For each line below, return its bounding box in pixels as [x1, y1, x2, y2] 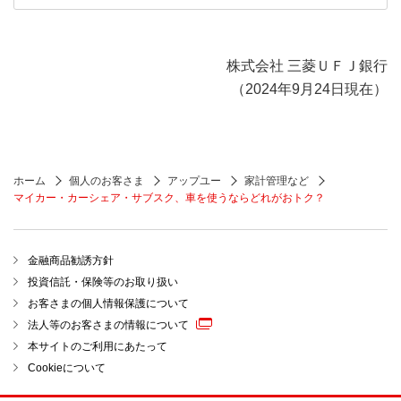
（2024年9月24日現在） [231, 81, 388, 97]
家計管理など [244, 174, 309, 187]
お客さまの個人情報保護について [28, 296, 189, 310]
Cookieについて [28, 362, 106, 375]
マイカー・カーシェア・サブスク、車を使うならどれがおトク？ [13, 191, 325, 204]
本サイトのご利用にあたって [28, 340, 167, 354]
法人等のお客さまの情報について [28, 319, 189, 332]
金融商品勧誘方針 [28, 253, 114, 267]
